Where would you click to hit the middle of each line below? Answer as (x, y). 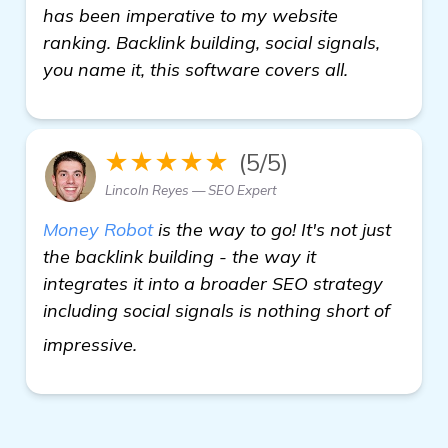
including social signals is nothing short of (216, 310)
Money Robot (98, 229)
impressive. (92, 344)
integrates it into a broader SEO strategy (213, 283)
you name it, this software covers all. (195, 69)
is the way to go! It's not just (272, 229)
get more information (230, 337)
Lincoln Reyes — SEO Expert (191, 189)
